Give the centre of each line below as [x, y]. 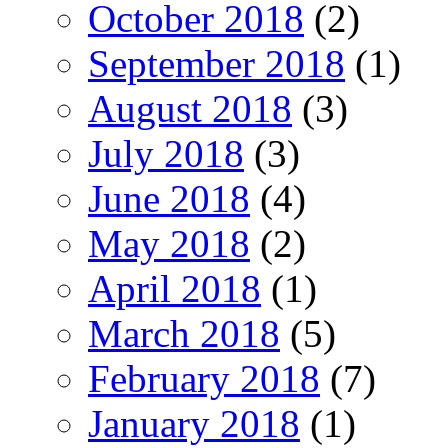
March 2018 [184, 333]
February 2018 [204, 378]
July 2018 [166, 153]
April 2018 [174, 288]
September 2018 [216, 63]
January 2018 [194, 423]
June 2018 [169, 198]
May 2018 [169, 243]
